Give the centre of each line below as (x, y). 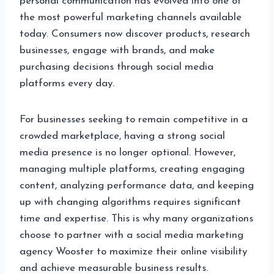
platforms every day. (67, 83)
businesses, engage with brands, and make (117, 50)
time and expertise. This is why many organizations (136, 218)
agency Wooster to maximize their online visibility (133, 251)
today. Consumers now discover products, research (135, 34)
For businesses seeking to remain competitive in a (134, 119)
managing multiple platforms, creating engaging (132, 169)
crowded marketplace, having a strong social (122, 136)
